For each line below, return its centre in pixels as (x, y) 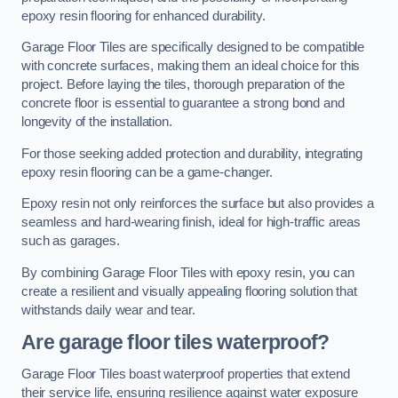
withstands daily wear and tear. (108, 310)
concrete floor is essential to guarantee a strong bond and (183, 103)
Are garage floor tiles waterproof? (175, 342)
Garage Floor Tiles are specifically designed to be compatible (193, 48)
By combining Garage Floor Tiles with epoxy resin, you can (188, 272)
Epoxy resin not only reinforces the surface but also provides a (198, 204)
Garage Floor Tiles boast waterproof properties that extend (186, 374)
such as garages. (71, 241)
